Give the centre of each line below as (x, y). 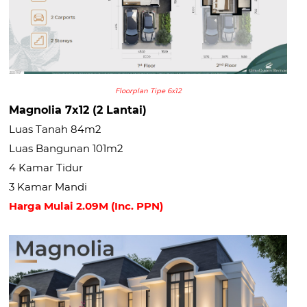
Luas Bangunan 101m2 (66, 148)
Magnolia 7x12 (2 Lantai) (78, 110)
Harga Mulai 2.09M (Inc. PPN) (86, 206)
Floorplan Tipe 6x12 (148, 91)
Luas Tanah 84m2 (56, 129)
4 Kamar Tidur (46, 168)
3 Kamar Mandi (48, 187)
